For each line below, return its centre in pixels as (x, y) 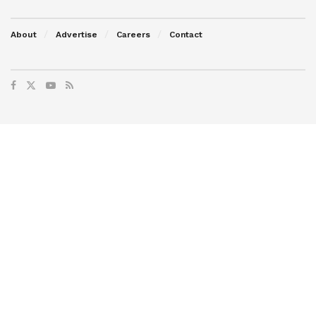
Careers (133, 34)
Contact (186, 34)
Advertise (77, 34)
